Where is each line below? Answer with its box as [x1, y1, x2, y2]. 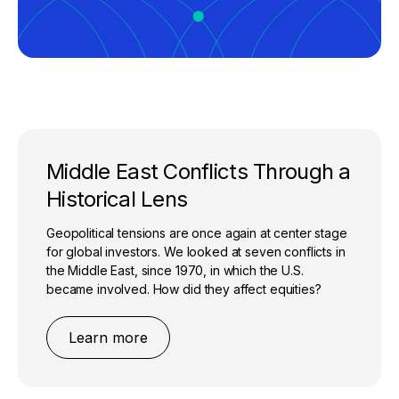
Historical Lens [46, 185, 188, 212]
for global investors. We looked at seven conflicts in [46, 243, 346, 259]
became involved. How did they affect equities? [46, 281, 322, 297]
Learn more [69, 328, 148, 346]
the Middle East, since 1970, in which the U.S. [46, 262, 304, 278]
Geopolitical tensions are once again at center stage [46, 224, 347, 240]
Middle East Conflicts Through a [46, 158, 351, 184]
